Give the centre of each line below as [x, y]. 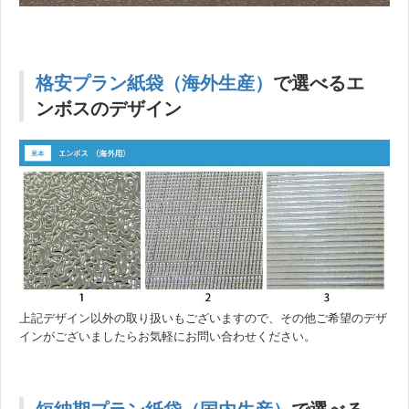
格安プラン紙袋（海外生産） [154, 84]
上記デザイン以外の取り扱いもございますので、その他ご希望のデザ [203, 318]
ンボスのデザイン [109, 109]
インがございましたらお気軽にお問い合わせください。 [168, 336]
